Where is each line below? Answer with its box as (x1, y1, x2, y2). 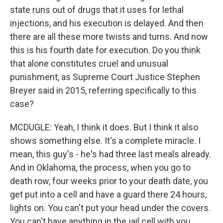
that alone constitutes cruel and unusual (10, 58, 168, 69)
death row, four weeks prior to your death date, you (10, 176, 208, 186)
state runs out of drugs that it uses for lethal (10, 4, 184, 15)
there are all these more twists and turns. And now (10, 31, 208, 42)
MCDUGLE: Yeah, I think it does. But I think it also (10, 122, 198, 132)
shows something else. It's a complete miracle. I (10, 135, 201, 146)
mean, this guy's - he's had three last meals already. (10, 149, 211, 159)
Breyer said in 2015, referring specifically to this (10, 85, 197, 96)
